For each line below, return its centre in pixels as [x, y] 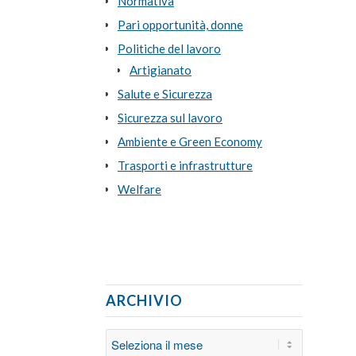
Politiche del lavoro [169, 48]
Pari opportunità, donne [180, 24]
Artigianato [160, 70]
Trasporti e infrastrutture [185, 165]
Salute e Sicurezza [164, 93]
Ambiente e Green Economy [190, 141]
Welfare [139, 189]
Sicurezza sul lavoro [170, 117]
